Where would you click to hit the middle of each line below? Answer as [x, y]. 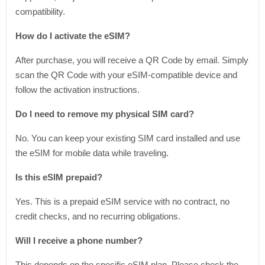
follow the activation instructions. [77, 90]
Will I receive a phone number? [79, 240]
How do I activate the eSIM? [73, 36]
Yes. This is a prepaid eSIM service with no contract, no [122, 201]
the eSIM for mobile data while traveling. [92, 153]
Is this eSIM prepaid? [59, 177]
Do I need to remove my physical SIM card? [105, 114]
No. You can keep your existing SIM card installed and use [128, 138]
